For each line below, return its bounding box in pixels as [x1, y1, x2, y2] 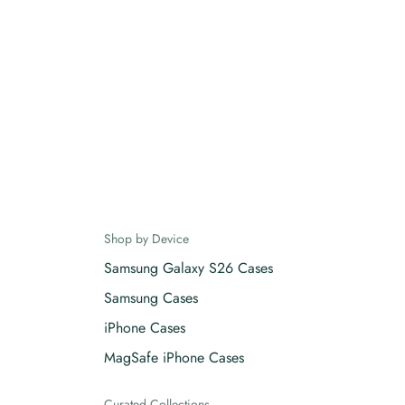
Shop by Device [103, 229, 189, 248]
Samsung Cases [103, 287, 198, 308]
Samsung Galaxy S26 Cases [103, 257, 273, 278]
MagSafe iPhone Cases [103, 346, 244, 368]
